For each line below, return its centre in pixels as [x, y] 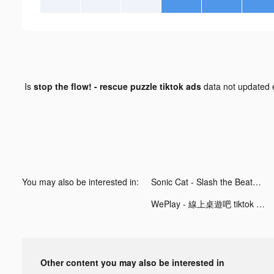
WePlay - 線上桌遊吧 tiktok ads [261, 203]
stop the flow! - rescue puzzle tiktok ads [117, 86]
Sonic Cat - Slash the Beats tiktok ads [257, 181]
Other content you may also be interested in [132, 262]
